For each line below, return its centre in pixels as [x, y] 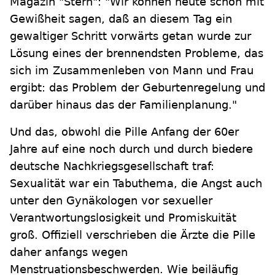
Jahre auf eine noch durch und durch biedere [131, 149]
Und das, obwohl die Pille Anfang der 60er [124, 132]
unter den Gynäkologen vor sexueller [111, 200]
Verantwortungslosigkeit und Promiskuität [123, 218]
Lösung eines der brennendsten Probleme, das [137, 53]
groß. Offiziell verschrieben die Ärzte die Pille [133, 235]
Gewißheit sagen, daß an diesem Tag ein [121, 19]
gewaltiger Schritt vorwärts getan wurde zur [130, 36]
